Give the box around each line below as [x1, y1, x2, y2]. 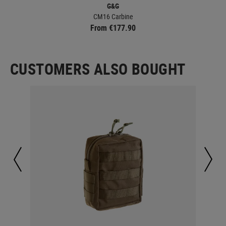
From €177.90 [90, 22, 136, 33]
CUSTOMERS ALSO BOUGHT [10, 58, 186, 79]
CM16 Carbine [93, 11, 133, 21]
